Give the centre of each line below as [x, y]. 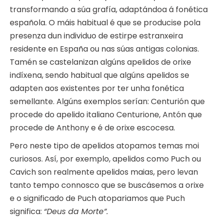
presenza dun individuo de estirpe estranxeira [96, 36]
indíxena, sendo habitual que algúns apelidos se [100, 75]
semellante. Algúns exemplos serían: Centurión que [107, 102]
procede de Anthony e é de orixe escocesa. [92, 128]
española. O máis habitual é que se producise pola [105, 23]
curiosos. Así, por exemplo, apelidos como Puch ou [105, 159]
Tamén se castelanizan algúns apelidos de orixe [100, 62]
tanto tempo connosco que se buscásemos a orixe [107, 185]
